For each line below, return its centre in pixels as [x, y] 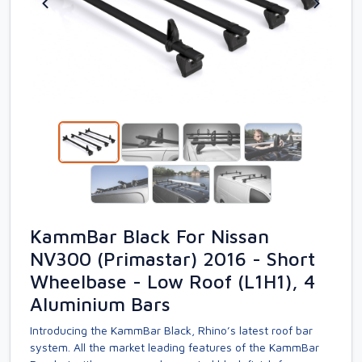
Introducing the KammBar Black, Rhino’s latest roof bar [171, 330]
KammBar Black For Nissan [149, 236]
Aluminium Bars [100, 304]
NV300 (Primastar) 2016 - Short [173, 259]
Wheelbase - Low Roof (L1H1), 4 [173, 281]
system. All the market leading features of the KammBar [175, 347]
